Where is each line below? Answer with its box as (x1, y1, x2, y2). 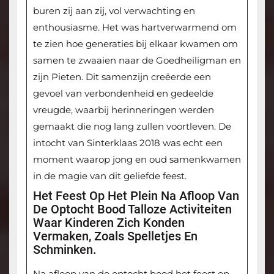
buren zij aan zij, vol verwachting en (32, 5, 195, 17)
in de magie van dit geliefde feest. (32, 170, 187, 182)
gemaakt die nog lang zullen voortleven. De (32, 120, 231, 133)
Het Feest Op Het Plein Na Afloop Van (32, 188, 239, 204)
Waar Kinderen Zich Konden (32, 215, 185, 231)
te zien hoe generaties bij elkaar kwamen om (32, 38, 238, 50)
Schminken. (32, 242, 97, 257)
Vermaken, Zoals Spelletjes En (32, 229, 198, 244)
